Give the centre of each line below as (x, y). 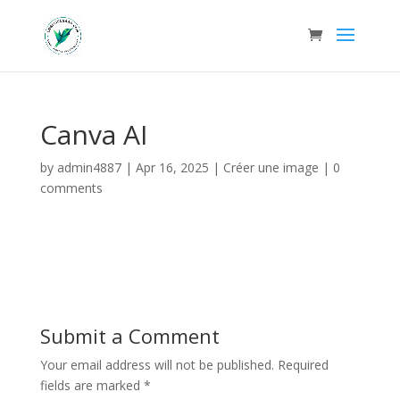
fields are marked (92, 385)
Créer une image (271, 167)
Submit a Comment (129, 336)
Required (303, 365)
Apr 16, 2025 (172, 167)
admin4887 (89, 167)
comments (71, 188)
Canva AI (93, 134)
